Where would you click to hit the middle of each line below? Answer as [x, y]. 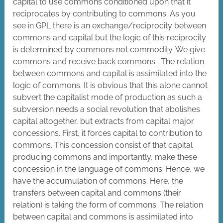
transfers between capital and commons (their [97, 193]
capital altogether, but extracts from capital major [104, 121]
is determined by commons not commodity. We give [109, 50]
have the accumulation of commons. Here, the [98, 181]
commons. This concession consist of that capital [103, 145]
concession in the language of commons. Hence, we [109, 169]
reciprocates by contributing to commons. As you [105, 14]
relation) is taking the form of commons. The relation [108, 205]
